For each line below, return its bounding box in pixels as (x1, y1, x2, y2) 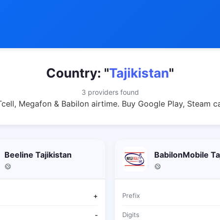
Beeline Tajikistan (4, 149, 72, 160)
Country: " (46, 65, 109, 81)
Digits (122, 211, 139, 219)
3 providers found (81, 88, 139, 96)
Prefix (122, 192, 140, 199)
